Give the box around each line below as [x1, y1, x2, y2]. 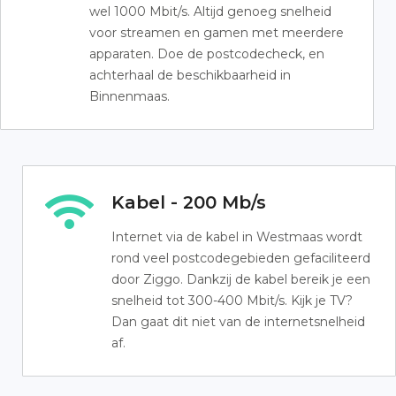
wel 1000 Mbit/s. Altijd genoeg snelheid [89, 4, 331, 19]
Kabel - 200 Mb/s [111, 192, 266, 213]
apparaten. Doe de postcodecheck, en [89, 46, 324, 62]
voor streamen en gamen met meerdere [89, 25, 344, 41]
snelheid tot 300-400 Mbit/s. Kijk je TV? [111, 293, 353, 308]
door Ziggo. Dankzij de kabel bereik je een [111, 271, 370, 287]
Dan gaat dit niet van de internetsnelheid [111, 314, 365, 330]
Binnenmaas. [89, 88, 170, 104]
